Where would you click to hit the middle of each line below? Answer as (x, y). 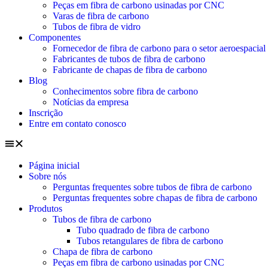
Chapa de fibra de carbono (103, 252)
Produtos (45, 208)
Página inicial (54, 165)
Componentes (55, 37)
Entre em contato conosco (77, 124)
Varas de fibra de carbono (101, 16)
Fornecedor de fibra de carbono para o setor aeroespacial (159, 48)
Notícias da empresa (91, 102)
